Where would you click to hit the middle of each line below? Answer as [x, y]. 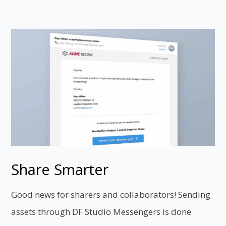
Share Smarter [60, 169]
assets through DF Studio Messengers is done [101, 212]
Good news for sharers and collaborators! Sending [111, 195]
